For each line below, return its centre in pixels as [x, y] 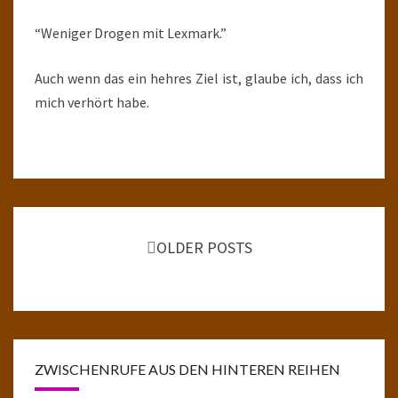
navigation [57, 240]
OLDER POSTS [204, 247]
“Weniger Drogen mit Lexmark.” [131, 33]
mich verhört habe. [92, 102]
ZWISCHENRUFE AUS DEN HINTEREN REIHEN [187, 369]
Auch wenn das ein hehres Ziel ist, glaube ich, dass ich [199, 78]
